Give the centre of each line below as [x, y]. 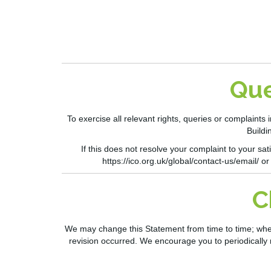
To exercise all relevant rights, [125, 119]
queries [197, 119]
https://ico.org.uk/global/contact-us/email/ [181, 161]
